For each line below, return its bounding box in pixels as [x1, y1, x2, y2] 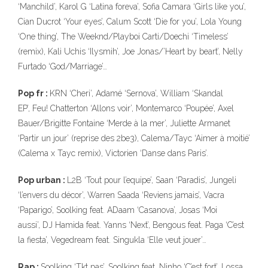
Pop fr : [18, 89, 50, 98]
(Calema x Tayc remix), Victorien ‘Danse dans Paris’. [18, 148, 208, 158]
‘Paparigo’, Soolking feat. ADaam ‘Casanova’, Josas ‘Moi [18, 205, 217, 215]
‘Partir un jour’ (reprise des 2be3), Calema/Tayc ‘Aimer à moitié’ [18, 133, 250, 143]
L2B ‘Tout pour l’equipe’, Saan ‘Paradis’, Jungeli [67, 175, 236, 185]
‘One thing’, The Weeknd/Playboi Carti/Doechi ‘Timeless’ [18, 32, 229, 41]
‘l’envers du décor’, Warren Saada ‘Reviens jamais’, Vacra [18, 190, 224, 200]
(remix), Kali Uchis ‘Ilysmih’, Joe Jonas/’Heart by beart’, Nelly [18, 47, 243, 56]
